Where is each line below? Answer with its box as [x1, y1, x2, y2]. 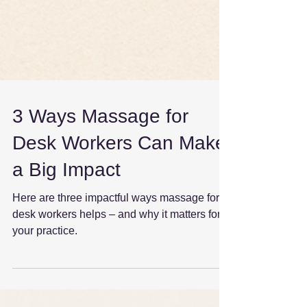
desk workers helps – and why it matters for [12, 236, 221, 247]
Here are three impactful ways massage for [12, 219, 219, 231]
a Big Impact [12, 186, 121, 208]
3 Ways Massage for [12, 133, 188, 154]
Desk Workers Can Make [12, 160, 226, 181]
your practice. [12, 252, 77, 264]
